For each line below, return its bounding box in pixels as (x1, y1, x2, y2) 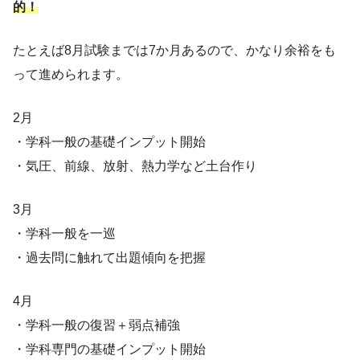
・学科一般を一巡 (13, 226, 116, 240)
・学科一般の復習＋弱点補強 (13, 317, 180, 332)
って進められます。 (13, 67, 129, 81)
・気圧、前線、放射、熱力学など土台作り (13, 158, 257, 173)
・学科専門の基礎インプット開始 (13, 342, 206, 356)
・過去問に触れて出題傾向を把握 (13, 250, 206, 264)
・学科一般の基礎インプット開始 (13, 134, 206, 149)
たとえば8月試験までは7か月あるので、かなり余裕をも (13, 43, 336, 57)
